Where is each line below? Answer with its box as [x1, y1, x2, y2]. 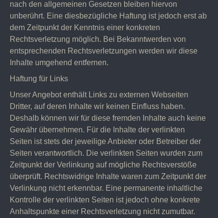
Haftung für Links [10, 74, 68, 83]
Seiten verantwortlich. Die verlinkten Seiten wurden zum [10, 149, 202, 157]
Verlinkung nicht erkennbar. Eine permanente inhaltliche [10, 184, 202, 192]
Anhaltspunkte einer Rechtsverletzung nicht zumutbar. [10, 207, 195, 216]
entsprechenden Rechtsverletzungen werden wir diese [10, 47, 198, 55]
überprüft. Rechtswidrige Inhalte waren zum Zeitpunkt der [10, 172, 206, 181]
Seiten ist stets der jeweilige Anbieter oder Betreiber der [10, 137, 201, 145]
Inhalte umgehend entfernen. [10, 58, 109, 67]
